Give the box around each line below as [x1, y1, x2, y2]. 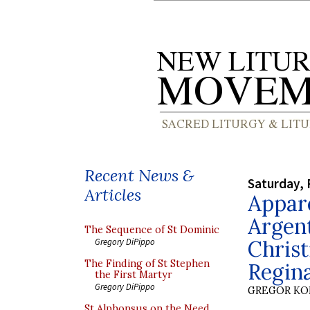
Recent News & [84, 165, 194, 186]
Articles [84, 184, 141, 206]
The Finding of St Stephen [84, 257, 210, 270]
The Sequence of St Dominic [84, 224, 219, 236]
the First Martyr [95, 268, 172, 281]
